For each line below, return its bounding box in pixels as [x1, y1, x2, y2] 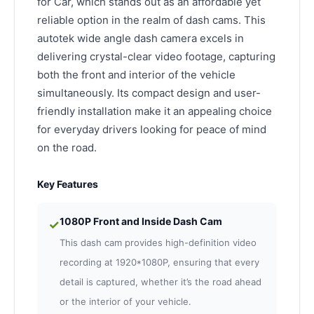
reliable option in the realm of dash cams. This [37, 13, 266, 27]
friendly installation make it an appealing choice [37, 104, 272, 118]
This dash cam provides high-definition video [60, 237, 257, 249]
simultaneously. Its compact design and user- [37, 86, 261, 100]
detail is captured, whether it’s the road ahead [60, 276, 261, 288]
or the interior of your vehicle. [60, 296, 191, 308]
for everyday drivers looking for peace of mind [37, 123, 266, 137]
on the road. [37, 141, 97, 155]
